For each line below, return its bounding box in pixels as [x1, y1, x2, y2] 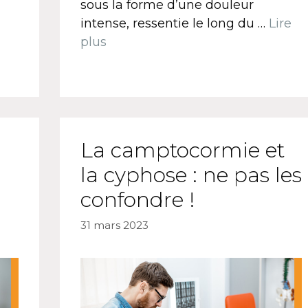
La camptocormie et [80, 137, 285, 163]
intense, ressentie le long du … [80, 15, 269, 31]
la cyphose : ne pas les [80, 162, 302, 188]
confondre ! [80, 186, 195, 212]
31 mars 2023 [80, 218, 148, 232]
